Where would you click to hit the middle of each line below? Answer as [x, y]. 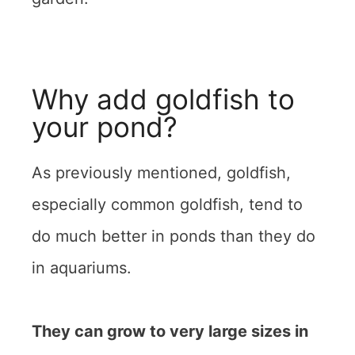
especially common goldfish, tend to [167, 204]
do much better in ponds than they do [174, 236]
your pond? [105, 126]
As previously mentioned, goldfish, [161, 172]
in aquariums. [84, 267]
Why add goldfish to [163, 99]
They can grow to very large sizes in [170, 331]
